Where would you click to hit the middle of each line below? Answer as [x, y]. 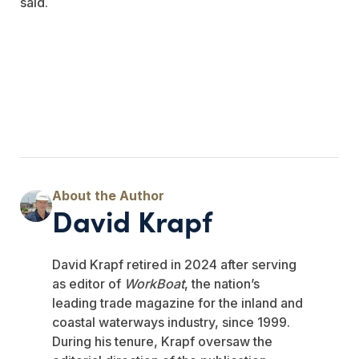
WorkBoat [154, 283]
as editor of [88, 283]
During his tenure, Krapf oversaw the [162, 341]
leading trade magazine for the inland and [177, 303]
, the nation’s [222, 283]
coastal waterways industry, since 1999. [171, 322]
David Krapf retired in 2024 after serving [174, 264]
